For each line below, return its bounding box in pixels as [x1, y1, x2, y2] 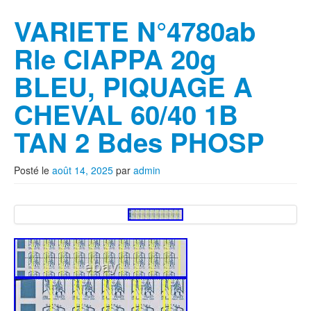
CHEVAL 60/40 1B [14, 95, 238, 133]
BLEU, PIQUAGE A [14, 67, 253, 106]
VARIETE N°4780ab [14, 12, 256, 50]
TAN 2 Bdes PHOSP [14, 123, 264, 161]
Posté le [14, 163, 52, 177]
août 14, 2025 [52, 163, 113, 177]
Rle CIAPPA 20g [14, 40, 217, 78]
